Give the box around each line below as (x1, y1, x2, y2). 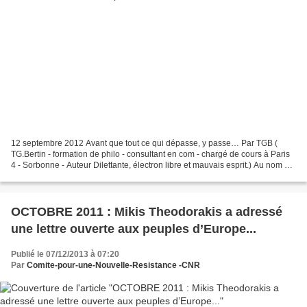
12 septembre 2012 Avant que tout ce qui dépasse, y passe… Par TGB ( (11, 138, 278, 148)
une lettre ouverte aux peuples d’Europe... (11, 221, 256, 236)
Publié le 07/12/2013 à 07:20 (11, 249, 119, 259)
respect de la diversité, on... (11, 171, 112, 181)
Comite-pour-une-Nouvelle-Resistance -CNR (27, 260, 200, 270)
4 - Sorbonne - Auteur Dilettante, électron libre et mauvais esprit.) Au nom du (11, 160, 294, 170)
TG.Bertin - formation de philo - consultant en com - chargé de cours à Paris (11, 149, 290, 159)
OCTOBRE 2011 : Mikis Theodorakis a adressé (11, 204, 282, 219)
